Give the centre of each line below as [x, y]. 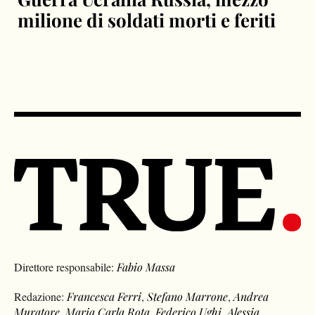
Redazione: [41, 296]
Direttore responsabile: [66, 266]
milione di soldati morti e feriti [147, 20]
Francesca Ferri [104, 296]
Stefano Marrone [188, 296]
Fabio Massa [146, 266]
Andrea [251, 296]
